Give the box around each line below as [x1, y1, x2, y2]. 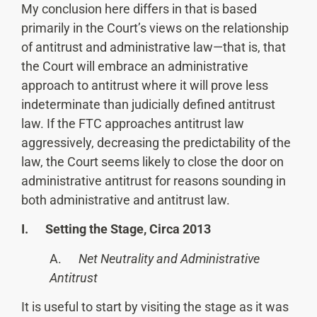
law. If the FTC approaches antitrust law [21, 115, 244, 131]
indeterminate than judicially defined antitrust [21, 96, 275, 112]
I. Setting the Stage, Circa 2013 [21, 221, 211, 237]
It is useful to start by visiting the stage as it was [21, 299, 289, 315]
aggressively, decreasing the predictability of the [21, 134, 291, 150]
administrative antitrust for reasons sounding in [21, 173, 286, 188]
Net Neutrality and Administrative [79, 250, 260, 266]
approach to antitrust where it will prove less [21, 77, 268, 93]
